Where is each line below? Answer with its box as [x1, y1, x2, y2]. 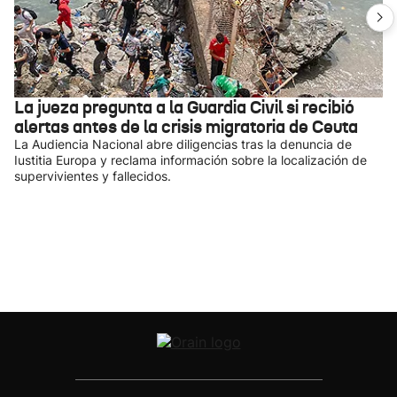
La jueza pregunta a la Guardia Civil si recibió [14, 96, 354, 119]
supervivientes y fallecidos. [14, 168, 171, 183]
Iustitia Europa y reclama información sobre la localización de [14, 152, 367, 167]
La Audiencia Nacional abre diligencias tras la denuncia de [14, 136, 352, 152]
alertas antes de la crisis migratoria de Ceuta [14, 115, 358, 138]
